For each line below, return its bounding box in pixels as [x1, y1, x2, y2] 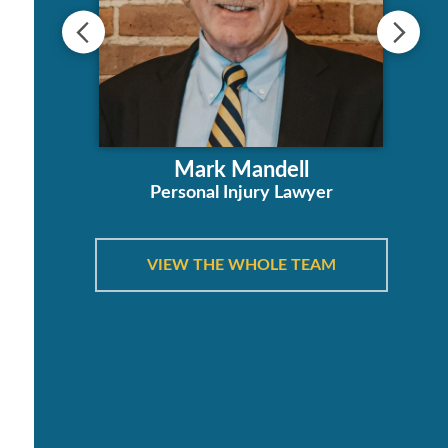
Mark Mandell [173, 159, 309, 182]
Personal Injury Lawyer [149, 184, 333, 203]
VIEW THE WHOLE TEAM [146, 257, 336, 274]
